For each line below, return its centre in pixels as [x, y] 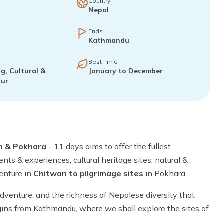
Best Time [103, 62]
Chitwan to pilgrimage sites [89, 173]
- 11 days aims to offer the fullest [109, 146]
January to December [126, 71]
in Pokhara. [166, 173]
